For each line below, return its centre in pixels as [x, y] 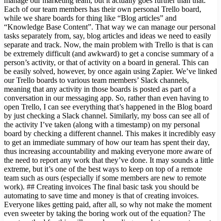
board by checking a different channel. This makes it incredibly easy [110, 134]
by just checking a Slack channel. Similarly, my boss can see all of [107, 116]
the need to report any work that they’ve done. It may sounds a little [109, 160]
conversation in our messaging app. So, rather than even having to [106, 98]
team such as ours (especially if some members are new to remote [105, 178]
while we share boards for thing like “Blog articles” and [90, 18]
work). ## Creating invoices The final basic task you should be [101, 187]
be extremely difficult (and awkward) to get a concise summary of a [109, 54]
